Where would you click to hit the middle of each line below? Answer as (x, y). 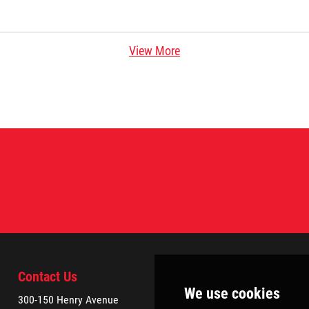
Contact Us (48, 277)
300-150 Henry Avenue (68, 300)
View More (154, 51)
